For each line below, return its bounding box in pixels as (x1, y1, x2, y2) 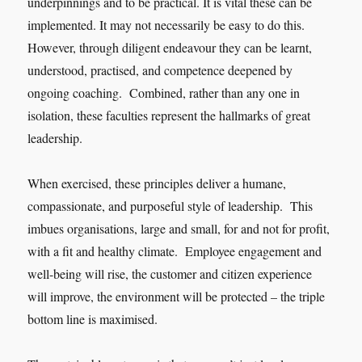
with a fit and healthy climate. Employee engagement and (27, 242, 322, 259)
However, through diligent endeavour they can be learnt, (27, 38, 313, 56)
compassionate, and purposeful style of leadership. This (27, 196, 314, 214)
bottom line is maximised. (27, 309, 162, 327)
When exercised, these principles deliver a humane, (27, 174, 287, 192)
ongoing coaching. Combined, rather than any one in (27, 83, 301, 101)
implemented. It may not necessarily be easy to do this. (27, 15, 305, 33)
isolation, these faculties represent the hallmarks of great (27, 106, 311, 124)
